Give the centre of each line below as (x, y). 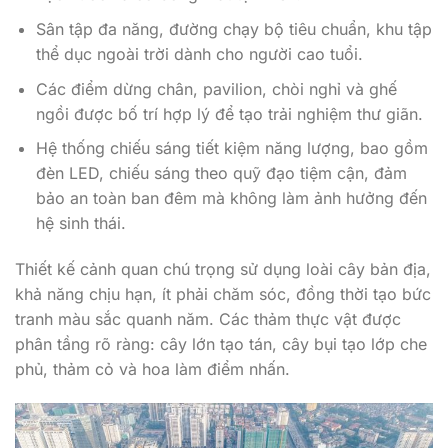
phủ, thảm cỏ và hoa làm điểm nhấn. (152, 368)
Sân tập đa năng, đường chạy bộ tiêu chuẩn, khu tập (233, 28)
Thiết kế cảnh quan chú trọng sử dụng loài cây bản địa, (223, 268)
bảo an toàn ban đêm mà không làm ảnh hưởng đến (231, 198)
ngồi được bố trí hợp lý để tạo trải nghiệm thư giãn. (229, 113)
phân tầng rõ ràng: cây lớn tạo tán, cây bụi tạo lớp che (221, 343)
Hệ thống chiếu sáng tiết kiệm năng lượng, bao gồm (231, 148)
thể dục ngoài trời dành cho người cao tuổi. (199, 53)
